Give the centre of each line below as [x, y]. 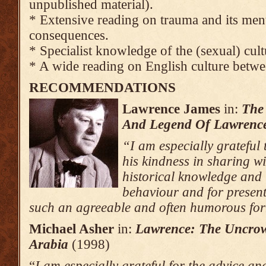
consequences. [69, 35]
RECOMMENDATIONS [102, 88]
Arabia [49, 244]
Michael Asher [72, 229]
